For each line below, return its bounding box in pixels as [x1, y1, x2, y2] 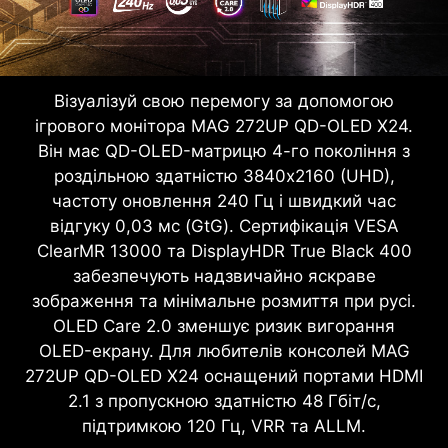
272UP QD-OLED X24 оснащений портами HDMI [25, 365, 423, 386]
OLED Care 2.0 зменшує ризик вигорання [53, 315, 395, 336]
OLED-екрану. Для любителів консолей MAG [38, 340, 410, 361]
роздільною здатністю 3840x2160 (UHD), [53, 165, 395, 186]
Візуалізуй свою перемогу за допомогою [54, 90, 394, 111]
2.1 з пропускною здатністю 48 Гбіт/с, [67, 390, 381, 411]
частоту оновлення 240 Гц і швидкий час [52, 190, 396, 211]
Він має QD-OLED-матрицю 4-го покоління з [38, 140, 410, 161]
